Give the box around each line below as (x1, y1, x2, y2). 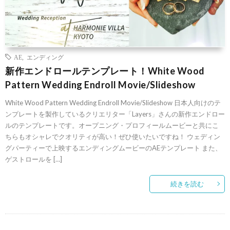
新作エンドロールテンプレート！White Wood (5, 65, 205, 76)
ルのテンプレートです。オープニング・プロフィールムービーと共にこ (5, 121, 219, 129)
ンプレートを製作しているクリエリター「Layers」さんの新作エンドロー (5, 109, 225, 118)
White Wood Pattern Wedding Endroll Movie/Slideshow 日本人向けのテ (5, 98, 221, 107)
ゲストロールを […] (5, 155, 62, 163)
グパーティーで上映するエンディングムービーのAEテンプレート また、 (5, 143, 222, 152)
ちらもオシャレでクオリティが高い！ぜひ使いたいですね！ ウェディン (5, 132, 220, 141)
